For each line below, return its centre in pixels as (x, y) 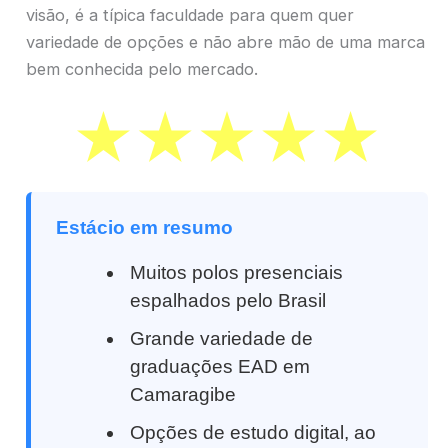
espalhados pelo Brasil (228, 300)
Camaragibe (183, 394)
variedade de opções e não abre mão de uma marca (225, 42)
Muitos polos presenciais (237, 272)
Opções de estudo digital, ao (253, 432)
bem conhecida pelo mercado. (142, 69)
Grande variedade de (222, 338)
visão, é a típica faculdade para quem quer (190, 15)
